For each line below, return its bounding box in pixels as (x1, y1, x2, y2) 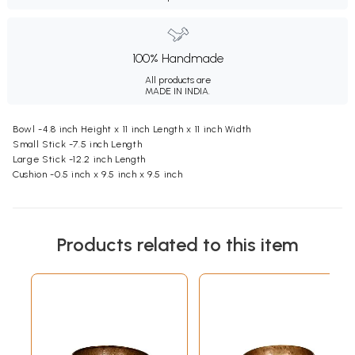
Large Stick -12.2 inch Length (13, 154, 146, 166)
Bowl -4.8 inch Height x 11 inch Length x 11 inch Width (13, 124, 252, 136)
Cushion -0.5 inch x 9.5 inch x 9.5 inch (13, 169, 183, 181)
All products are (144, 74, 211, 86)
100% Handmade (132, 51, 223, 67)
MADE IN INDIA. (145, 86, 210, 97)
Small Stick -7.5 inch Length (13, 139, 143, 151)
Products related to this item (57, 233, 298, 257)
